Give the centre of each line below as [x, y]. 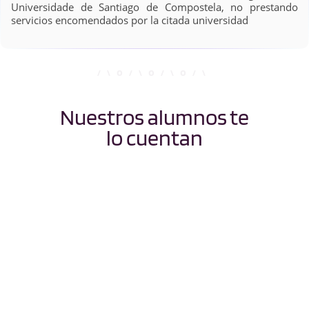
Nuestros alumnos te [154, 117]
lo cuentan [154, 138]
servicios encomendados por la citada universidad [130, 20]
